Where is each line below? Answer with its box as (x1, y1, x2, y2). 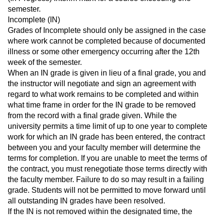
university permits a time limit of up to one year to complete (8, 122, 207, 131)
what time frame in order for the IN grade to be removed (8, 101, 196, 109)
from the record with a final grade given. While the (8, 111, 177, 120)
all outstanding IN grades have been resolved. (8, 197, 165, 205)
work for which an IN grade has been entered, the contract (8, 133, 205, 141)
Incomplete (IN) (8, 15, 60, 24)
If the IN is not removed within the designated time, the (8, 207, 192, 216)
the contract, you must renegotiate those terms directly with (8, 165, 207, 173)
